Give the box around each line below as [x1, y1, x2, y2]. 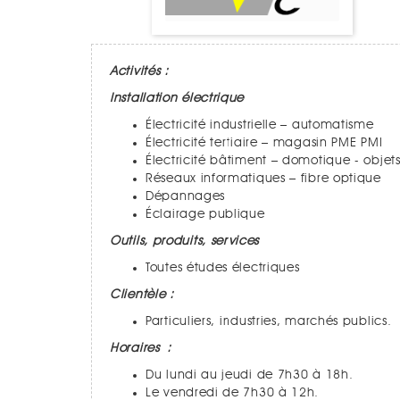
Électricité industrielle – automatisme [146, 119, 374, 131]
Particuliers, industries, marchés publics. [146, 315, 392, 328]
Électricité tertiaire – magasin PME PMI [146, 137, 383, 149]
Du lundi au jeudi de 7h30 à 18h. [146, 369, 354, 381]
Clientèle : [110, 288, 174, 301]
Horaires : [110, 342, 171, 354]
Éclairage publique [146, 208, 265, 221]
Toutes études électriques [146, 262, 300, 274]
